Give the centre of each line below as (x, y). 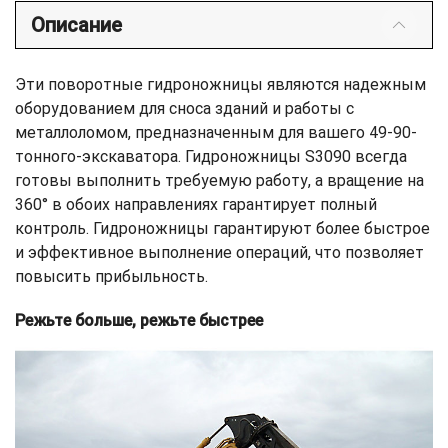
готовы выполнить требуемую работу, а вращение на (219, 181)
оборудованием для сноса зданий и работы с (184, 109)
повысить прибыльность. (111, 277)
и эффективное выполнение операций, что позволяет (219, 253)
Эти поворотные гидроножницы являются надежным (220, 85)
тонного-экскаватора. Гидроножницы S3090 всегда (211, 157)
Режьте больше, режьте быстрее (139, 321)
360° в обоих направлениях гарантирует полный (196, 205)
